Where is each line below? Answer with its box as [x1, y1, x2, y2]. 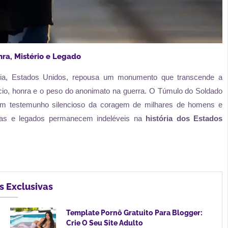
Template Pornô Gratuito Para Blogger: [66, 208, 203, 217]
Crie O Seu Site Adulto [66, 218, 143, 227]
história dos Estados [146, 113, 223, 123]
